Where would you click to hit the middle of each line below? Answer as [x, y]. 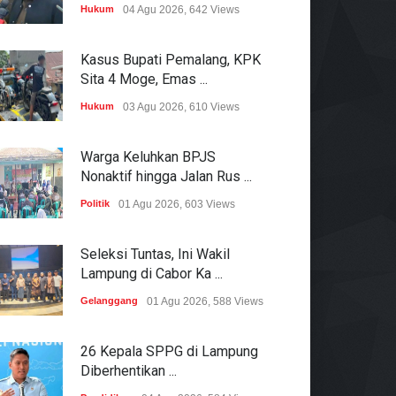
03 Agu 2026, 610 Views [181, 107]
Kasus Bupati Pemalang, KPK [171, 59]
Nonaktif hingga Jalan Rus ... [166, 176]
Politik [95, 203]
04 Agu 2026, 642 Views [181, 9]
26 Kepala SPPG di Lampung [169, 351]
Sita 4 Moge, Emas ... [144, 79]
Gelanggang [109, 300]
